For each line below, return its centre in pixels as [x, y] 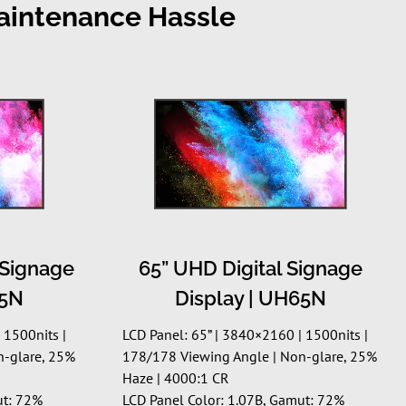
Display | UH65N [251, 298]
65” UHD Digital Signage [251, 268]
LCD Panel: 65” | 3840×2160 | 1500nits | [246, 334]
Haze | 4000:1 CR [176, 377]
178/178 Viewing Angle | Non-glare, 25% [250, 356]
